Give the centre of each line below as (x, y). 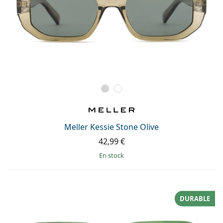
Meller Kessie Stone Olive (111, 127)
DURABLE (195, 198)
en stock (113, 155)
